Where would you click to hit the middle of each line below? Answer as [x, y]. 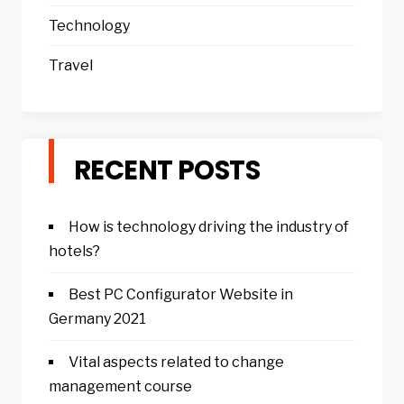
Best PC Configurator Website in [181, 295]
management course [120, 387]
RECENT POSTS [167, 170]
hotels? [74, 252]
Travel [71, 66]
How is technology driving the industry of [209, 227]
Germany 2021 [97, 319]
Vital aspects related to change [176, 363]
